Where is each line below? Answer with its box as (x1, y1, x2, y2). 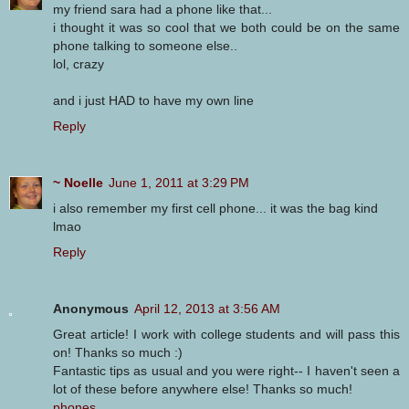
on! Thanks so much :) (53, 345, 183, 361)
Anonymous (53, 301, 129, 317)
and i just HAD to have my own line (53, 93, 254, 109)
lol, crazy (53, 57, 104, 72)
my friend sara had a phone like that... (53, 2, 272, 17)
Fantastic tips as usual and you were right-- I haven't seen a (53, 363, 400, 379)
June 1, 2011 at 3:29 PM (109, 175, 249, 191)
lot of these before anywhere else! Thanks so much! (53, 382, 352, 397)
